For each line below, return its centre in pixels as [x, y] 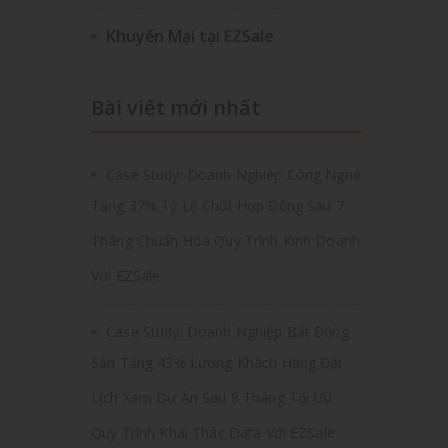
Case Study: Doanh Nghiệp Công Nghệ [233, 174]
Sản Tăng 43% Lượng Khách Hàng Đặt [217, 365]
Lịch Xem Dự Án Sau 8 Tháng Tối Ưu [212, 400]
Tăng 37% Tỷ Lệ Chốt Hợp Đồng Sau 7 [217, 208]
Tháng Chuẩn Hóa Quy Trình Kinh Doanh [226, 243]
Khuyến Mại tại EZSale [190, 36]
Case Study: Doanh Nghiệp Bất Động [227, 331]
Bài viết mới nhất [175, 107]
